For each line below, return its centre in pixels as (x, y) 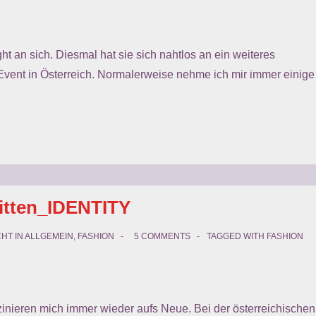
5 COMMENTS (162, 236)
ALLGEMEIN (49, 236)
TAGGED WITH (237, 236)
